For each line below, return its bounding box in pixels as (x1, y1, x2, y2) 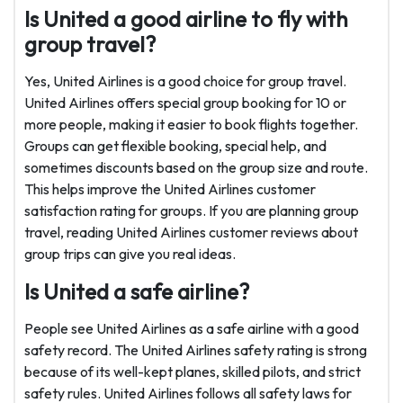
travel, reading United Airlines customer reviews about (24, 223, 358, 242)
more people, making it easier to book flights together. (24, 115, 358, 134)
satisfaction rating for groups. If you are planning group (24, 201, 359, 220)
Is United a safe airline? (24, 278, 249, 306)
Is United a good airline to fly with (24, 5, 348, 33)
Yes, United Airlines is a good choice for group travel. (24, 72, 346, 91)
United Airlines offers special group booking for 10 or (24, 94, 346, 112)
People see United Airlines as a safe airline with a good (24, 319, 359, 338)
